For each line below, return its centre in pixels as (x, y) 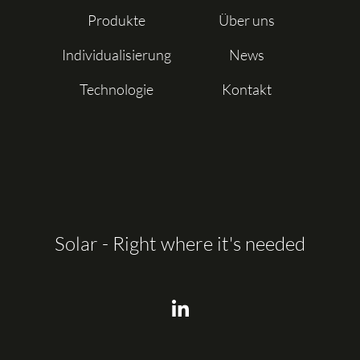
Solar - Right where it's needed (180, 243)
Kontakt (247, 89)
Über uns (247, 20)
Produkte (117, 20)
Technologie (117, 89)
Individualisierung (117, 55)
